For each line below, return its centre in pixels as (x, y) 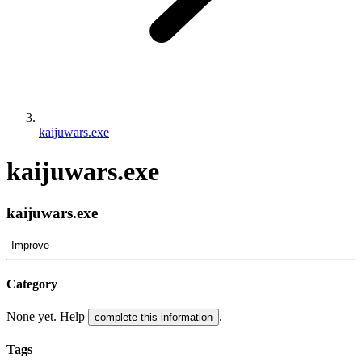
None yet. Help (47, 317)
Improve (30, 245)
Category (32, 284)
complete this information (154, 318)
